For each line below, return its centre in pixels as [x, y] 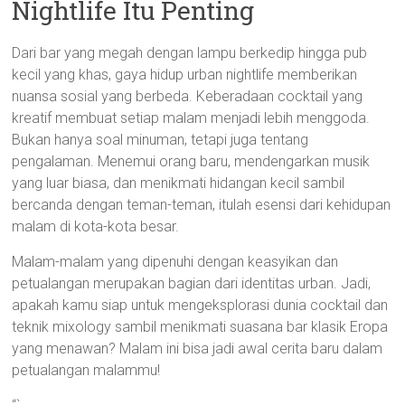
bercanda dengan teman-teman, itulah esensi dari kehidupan [202, 205]
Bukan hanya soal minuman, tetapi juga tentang [160, 140]
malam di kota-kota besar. [96, 226]
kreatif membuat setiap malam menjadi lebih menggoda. [191, 118]
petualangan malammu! [86, 370]
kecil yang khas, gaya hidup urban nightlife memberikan [185, 75]
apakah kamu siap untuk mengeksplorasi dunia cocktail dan [200, 305]
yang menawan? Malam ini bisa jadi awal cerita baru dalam [198, 348]
